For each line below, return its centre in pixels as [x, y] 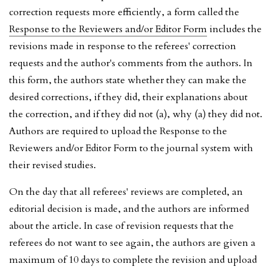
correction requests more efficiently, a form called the [124, 12]
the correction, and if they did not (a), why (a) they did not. [136, 114]
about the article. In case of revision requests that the [121, 226]
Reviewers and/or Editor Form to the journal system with [131, 148]
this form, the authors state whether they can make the [128, 80]
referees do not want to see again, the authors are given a [132, 243]
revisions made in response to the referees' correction [123, 46]
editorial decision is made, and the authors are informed [129, 209]
